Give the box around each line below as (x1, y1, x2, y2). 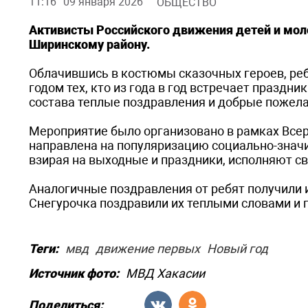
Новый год (207, 241, 268, 256)
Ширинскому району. (29, 37, 150, 52)
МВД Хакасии (126, 266, 205, 280)
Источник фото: (29, 266, 119, 280)
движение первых (96, 241, 200, 256)
